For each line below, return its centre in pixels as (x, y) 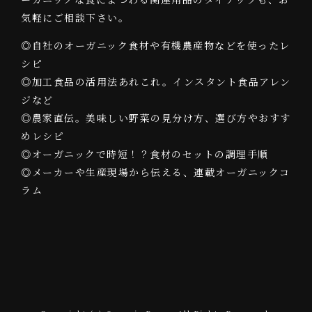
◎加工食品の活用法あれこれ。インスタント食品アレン (156, 82)
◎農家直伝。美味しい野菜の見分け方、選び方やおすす (156, 118)
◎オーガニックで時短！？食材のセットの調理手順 (145, 154)
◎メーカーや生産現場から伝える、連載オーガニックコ (156, 172)
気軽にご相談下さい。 (75, 18)
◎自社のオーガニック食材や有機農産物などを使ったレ (156, 46)
